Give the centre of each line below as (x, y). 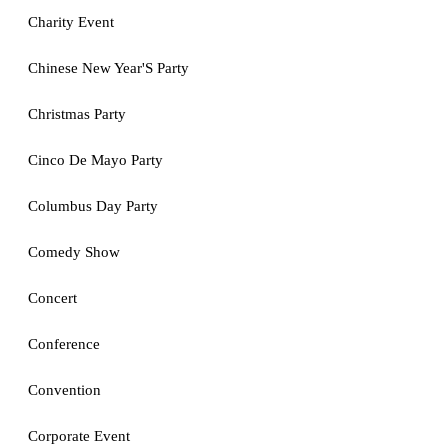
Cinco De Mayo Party (95, 160)
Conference (64, 344)
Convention (64, 390)
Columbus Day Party (93, 206)
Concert (52, 298)
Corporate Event (79, 436)
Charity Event (71, 22)
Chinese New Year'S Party (108, 68)
